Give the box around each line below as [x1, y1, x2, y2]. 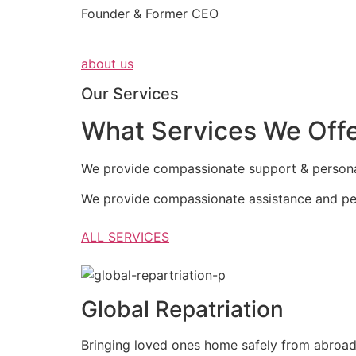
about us [81, 55, 133, 72]
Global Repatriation [81, 295, 284, 323]
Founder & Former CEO [81, 6, 219, 22]
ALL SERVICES [81, 229, 169, 246]
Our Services [81, 83, 179, 103]
